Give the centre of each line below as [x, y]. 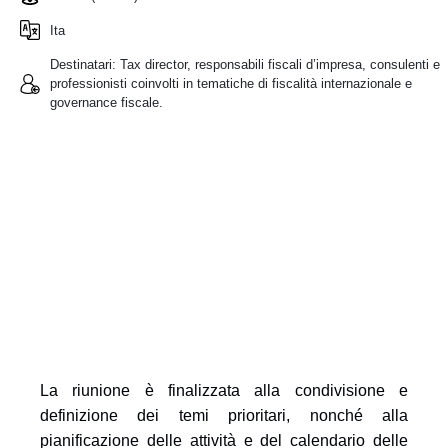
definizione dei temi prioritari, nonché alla [224, 415]
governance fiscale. [106, 102]
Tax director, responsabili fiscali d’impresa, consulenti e [278, 64]
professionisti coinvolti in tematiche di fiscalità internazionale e [231, 83]
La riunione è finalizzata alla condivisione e [224, 390]
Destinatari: [83, 64]
